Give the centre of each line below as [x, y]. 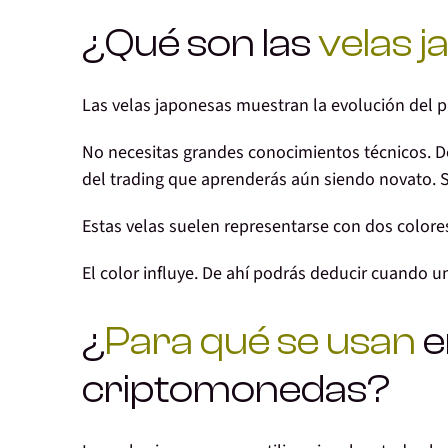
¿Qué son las [200, 43]
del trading [123, 180]
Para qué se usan [260, 341]
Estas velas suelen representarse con [223, 227]
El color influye [138, 274]
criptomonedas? [236, 389]
